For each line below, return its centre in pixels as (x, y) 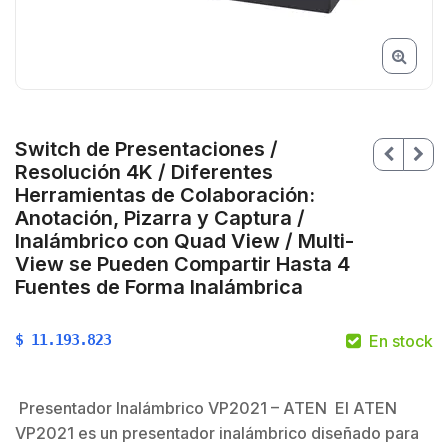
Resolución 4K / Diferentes (144, 172)
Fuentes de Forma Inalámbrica (159, 287)
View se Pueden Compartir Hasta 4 (182, 264)
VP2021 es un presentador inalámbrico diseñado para (217, 433)
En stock (401, 341)
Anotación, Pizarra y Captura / (160, 218)
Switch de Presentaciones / (146, 149)
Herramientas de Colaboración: (165, 195)
